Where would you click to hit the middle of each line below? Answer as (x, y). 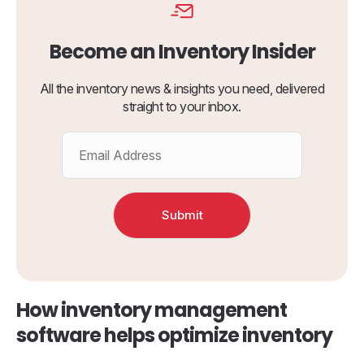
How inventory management (152, 310)
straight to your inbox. (182, 107)
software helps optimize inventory (174, 336)
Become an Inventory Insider (182, 52)
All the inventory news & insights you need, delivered (182, 89)
